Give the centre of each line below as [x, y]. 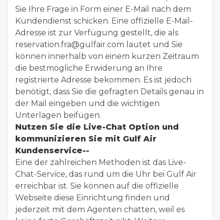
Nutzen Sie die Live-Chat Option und [97, 127]
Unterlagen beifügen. [59, 115]
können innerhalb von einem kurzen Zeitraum [107, 56]
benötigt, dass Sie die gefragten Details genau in [110, 92]
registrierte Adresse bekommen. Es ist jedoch [103, 80]
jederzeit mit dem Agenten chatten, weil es [100, 209]
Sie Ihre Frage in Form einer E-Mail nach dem [103, 9]
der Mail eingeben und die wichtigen [87, 103]
